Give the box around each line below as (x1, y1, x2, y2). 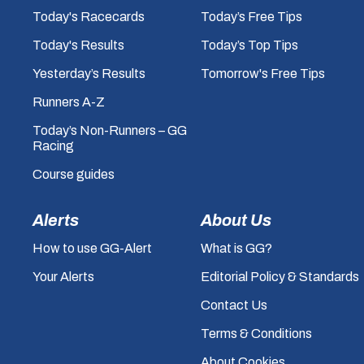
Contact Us (200, 298, 267, 312)
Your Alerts (32, 270, 94, 284)
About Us (200, 211, 271, 229)
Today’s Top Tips (200, 38, 298, 52)
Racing (32, 139, 74, 153)
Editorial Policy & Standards (200, 270, 359, 284)
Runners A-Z (32, 95, 105, 109)
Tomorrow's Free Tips (200, 67, 325, 80)
